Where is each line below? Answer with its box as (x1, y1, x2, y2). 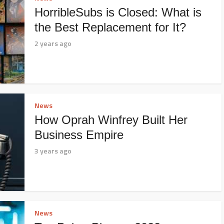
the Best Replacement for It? (34, 20, 186, 34)
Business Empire (34, 128, 123, 141)
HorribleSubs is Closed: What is (34, 5, 201, 19)
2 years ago (34, 38, 71, 48)
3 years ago (34, 145, 71, 156)
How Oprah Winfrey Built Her (34, 113, 187, 126)
